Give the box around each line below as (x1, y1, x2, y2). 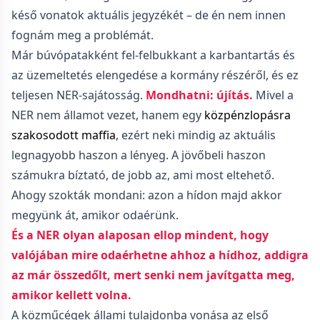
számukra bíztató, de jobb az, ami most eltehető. (11, 167, 274, 183)
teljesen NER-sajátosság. (11, 87, 146, 103)
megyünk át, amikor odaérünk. (11, 207, 179, 223)
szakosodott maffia (11, 127, 116, 143)
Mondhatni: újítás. (146, 87, 253, 103)
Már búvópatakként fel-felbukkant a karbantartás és (11, 47, 295, 63)
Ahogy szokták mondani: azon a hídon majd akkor (11, 187, 282, 203)
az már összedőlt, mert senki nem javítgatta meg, (11, 267, 295, 283)
